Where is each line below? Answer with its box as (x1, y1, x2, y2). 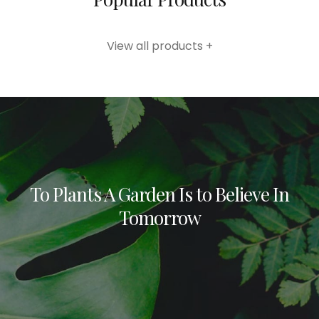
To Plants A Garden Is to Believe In (30, 182, 289, 207)
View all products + (106, 38, 213, 55)
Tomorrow (118, 205, 201, 231)
